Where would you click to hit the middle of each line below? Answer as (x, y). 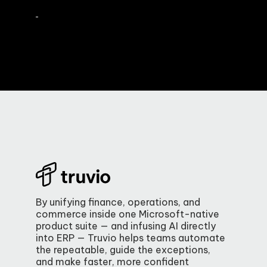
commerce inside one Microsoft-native (128, 214)
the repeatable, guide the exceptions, (123, 249)
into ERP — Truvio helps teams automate (131, 237)
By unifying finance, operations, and (118, 202)
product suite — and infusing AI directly (126, 226)
